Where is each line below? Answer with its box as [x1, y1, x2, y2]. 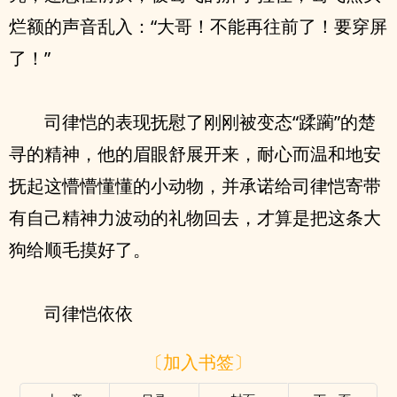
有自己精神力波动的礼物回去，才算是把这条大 [9, 206, 381, 230]
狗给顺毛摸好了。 [9, 237, 151, 261]
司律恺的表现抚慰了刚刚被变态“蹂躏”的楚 [44, 110, 376, 134]
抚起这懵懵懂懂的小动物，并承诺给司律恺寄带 [9, 174, 381, 198]
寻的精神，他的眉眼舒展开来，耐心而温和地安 [9, 142, 381, 166]
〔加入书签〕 [145, 349, 252, 374]
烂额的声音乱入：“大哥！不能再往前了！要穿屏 [9, 14, 387, 38]
